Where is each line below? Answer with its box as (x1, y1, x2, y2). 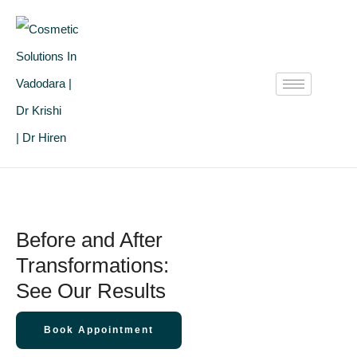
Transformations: (16, 253, 169, 277)
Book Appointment (44, 324, 154, 335)
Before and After (16, 227, 163, 252)
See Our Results (16, 278, 166, 303)
